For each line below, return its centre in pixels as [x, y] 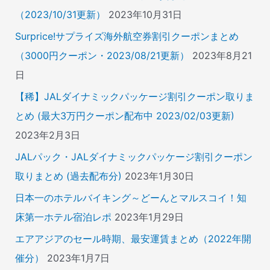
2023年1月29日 [149, 217]
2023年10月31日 [145, 14]
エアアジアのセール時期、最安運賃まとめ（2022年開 [133, 239]
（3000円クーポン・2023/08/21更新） [102, 55]
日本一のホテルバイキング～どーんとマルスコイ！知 [130, 198]
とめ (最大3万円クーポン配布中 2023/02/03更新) [124, 116]
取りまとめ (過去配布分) [68, 176]
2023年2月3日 [47, 135]
